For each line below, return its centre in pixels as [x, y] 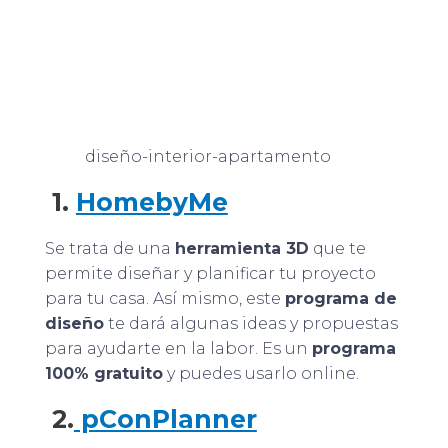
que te [337, 248]
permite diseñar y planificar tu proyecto [210, 273]
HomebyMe [151, 202]
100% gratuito [103, 373]
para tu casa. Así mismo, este [164, 298]
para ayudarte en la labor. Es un [178, 348]
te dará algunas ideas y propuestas [250, 323]
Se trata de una [109, 248]
